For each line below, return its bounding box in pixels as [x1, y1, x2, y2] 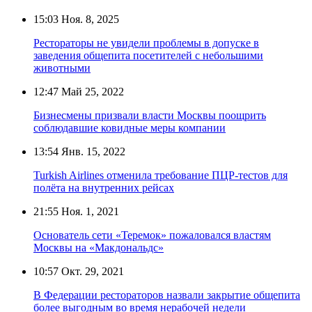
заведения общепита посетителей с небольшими [33, 49, 263, 61]
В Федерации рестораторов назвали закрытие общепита [33, 288, 300, 301]
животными [33, 61, 91, 74]
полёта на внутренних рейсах [33, 181, 174, 194]
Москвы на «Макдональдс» [33, 241, 164, 253]
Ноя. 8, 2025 [58, 13, 119, 25]
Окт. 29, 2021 [58, 265, 124, 277]
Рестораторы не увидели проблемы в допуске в [33, 36, 259, 49]
